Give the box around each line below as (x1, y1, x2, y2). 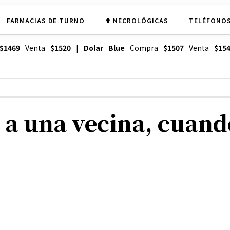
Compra (124, 43, 163, 53)
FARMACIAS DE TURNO (6, 15, 85, 25)
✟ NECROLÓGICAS (105, 15, 168, 25)
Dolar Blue (83, 43, 125, 53)
